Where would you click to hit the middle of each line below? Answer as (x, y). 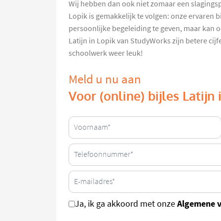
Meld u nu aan (105, 79)
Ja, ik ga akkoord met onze (126, 203)
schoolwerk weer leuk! (106, 53)
